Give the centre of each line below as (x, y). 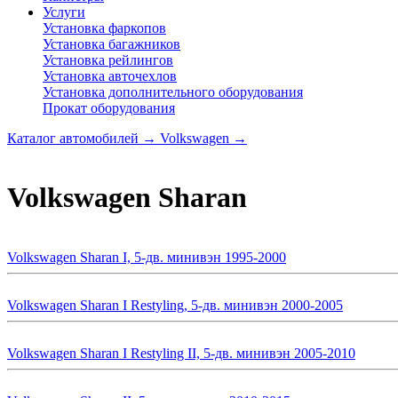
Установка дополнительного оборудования (173, 92)
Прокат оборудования (109, 108)
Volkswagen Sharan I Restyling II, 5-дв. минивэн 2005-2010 (181, 353)
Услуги (64, 12)
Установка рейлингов (108, 60)
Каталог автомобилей (73, 138)
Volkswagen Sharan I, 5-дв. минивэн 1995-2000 (147, 257)
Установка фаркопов (104, 28)
